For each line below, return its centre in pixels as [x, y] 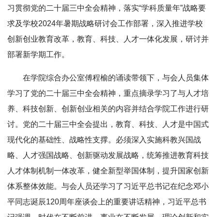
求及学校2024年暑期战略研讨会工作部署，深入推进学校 [105, 23]
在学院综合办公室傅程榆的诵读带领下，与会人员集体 [116, 78]
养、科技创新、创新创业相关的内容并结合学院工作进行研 [108, 109]
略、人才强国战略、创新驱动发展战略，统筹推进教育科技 [108, 155]
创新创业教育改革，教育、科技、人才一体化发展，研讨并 [108, 39]
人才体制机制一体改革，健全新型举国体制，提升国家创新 [108, 171]
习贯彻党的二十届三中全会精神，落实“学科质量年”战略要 [107, 8]
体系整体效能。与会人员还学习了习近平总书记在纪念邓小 [108, 186]
